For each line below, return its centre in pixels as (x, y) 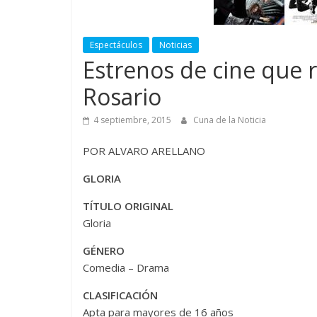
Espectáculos (116, 45)
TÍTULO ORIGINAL (128, 206)
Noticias (175, 45)
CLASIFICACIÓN (120, 295)
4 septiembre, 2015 (132, 120)
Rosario (122, 96)
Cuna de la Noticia (230, 120)
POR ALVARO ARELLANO (144, 150)
